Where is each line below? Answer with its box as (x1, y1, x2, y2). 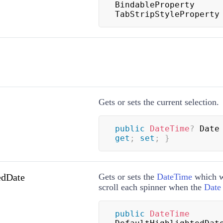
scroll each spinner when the (98, 182, 204, 193)
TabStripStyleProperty (114, 9, 220, 19)
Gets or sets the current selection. (98, 97, 219, 108)
